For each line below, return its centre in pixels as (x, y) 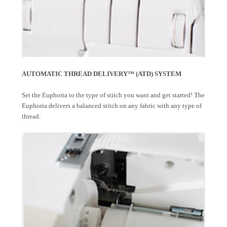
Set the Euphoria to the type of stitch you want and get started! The (113, 95)
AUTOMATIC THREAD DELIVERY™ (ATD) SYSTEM (102, 74)
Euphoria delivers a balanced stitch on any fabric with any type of (112, 106)
